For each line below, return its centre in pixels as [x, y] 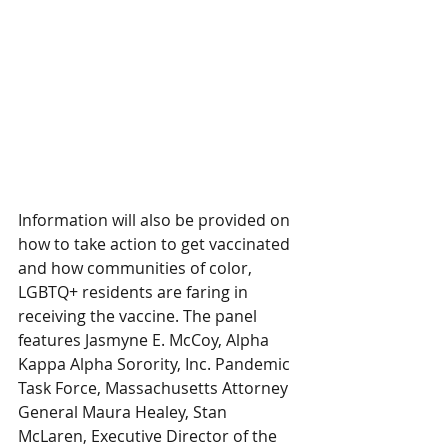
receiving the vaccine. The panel [139, 316]
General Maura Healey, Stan [124, 412]
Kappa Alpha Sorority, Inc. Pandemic [156, 364]
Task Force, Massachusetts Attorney [155, 388]
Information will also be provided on [156, 220]
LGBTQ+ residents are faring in [135, 292]
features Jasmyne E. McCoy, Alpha [145, 340]
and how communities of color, [137, 268]
